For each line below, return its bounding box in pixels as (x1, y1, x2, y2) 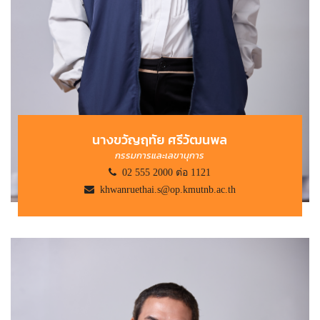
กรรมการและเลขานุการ (115, 149, 205, 163)
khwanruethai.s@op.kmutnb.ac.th (94, 184, 236, 195)
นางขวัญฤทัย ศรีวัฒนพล (92, 130, 228, 150)
